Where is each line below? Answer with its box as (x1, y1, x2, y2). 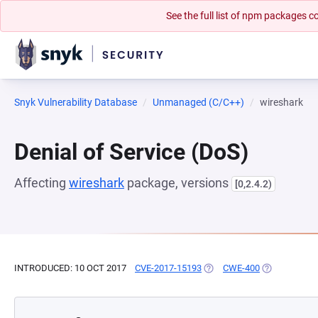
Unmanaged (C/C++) (153, 97, 244, 108)
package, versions (124, 175, 231, 190)
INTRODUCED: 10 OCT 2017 (14, 263, 126, 273)
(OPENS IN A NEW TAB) (202, 263, 299, 273)
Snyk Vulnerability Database (14, 97, 137, 108)
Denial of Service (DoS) (14, 138, 248, 165)
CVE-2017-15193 (135, 263, 202, 273)
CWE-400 (223, 263, 260, 273)
